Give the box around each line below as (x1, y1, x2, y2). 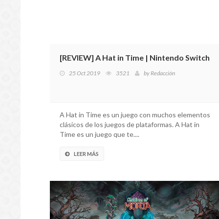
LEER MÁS (74, 151, 99, 157)
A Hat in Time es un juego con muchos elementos (60, 110, 210, 119)
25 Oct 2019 (69, 69, 100, 77)
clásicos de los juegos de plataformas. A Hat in (60, 120, 199, 129)
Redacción (151, 69, 175, 77)
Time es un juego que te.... (60, 130, 139, 138)
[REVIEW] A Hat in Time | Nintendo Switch (60, 53, 210, 62)
